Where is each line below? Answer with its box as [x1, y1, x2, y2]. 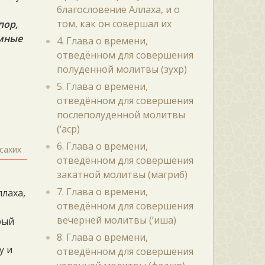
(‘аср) [56, 122, 80, 135]
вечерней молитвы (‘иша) [56, 214, 176, 227]
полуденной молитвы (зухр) [56, 63, 187, 76]
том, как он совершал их [56, 17, 172, 30]
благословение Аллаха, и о [56, 3, 180, 16]
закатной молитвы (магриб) [56, 168, 188, 181]
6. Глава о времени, [56, 140, 148, 153]
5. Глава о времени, [56, 80, 148, 93]
